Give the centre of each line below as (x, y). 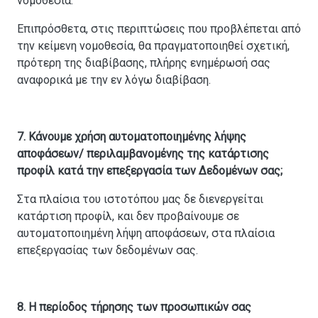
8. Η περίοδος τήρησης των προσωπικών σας (134, 307)
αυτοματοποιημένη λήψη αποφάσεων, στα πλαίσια (146, 234)
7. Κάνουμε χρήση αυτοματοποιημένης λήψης (132, 137)
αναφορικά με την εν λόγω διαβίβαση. (114, 80)
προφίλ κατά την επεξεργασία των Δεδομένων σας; (150, 171)
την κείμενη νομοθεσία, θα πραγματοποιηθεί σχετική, (153, 46)
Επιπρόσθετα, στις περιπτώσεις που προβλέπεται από (159, 29)
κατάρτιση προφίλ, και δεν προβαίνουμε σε (128, 216)
